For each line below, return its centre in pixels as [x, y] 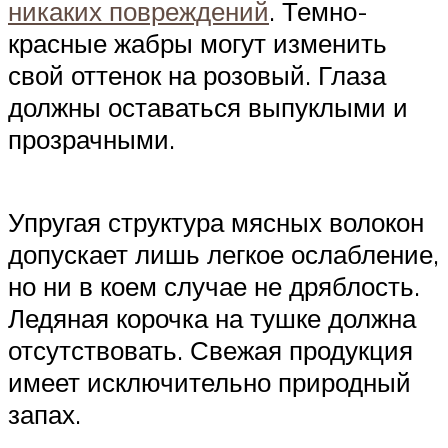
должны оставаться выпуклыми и [208, 107]
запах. [44, 414]
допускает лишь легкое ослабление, [223, 254]
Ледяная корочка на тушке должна [212, 318]
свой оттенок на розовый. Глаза [197, 75]
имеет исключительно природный [209, 382]
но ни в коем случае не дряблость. [214, 286]
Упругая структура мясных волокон [216, 222]
